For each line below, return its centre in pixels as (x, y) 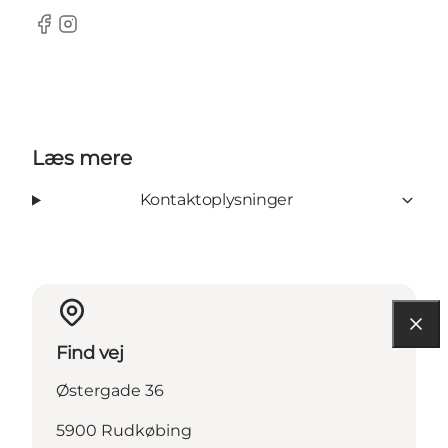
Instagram (96, 34)
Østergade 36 (110, 391)
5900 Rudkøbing (124, 431)
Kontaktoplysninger (216, 200)
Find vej (90, 353)
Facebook (70, 34)
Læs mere (82, 158)
